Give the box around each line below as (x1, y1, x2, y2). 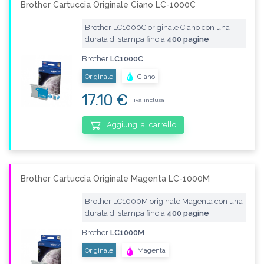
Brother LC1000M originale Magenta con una (84, 197, 243, 206)
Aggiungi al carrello (105, 120, 177, 130)
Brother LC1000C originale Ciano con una (84, 22, 230, 32)
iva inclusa (133, 97, 164, 104)
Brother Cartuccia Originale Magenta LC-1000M (21, 174, 210, 184)
